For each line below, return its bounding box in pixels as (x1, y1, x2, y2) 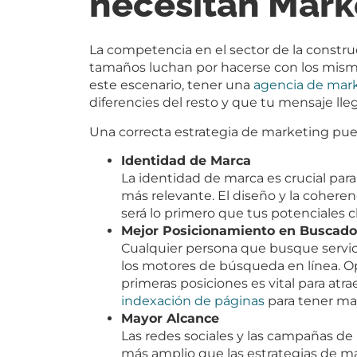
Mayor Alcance (121, 310, 219, 326)
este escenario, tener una (89, 77, 253, 93)
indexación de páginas (121, 292, 265, 308)
